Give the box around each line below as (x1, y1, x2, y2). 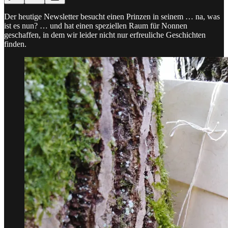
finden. (4, 39, 26, 48)
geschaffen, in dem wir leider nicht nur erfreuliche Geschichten (4, 30, 206, 39)
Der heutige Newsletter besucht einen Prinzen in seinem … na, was (4, 12, 220, 21)
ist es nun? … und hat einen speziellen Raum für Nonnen (4, 21, 187, 30)
